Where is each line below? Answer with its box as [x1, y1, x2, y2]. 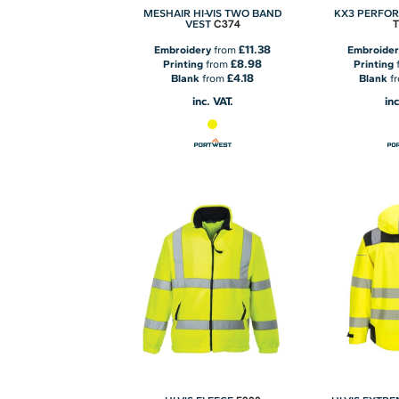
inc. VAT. [191, 94, 233, 108]
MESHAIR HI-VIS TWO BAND [142, 6, 282, 20]
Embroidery [154, 43, 212, 56]
